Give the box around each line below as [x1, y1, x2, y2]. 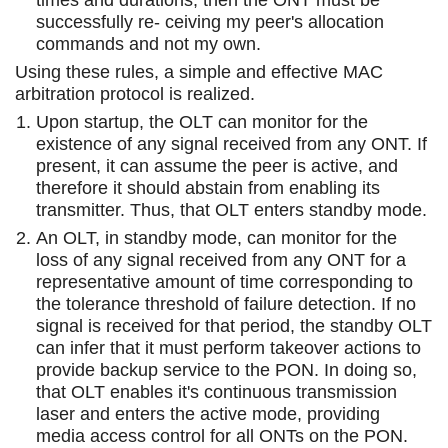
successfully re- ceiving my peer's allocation [36, 11, 384, 32]
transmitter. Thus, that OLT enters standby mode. [36, 199, 427, 220]
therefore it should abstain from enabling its [36, 177, 380, 198]
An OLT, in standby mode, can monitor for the [36, 227, 397, 248]
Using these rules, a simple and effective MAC [15, 61, 383, 82]
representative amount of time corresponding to [36, 271, 413, 292]
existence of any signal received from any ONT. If [36, 133, 427, 154]
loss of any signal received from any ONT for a [36, 249, 406, 270]
